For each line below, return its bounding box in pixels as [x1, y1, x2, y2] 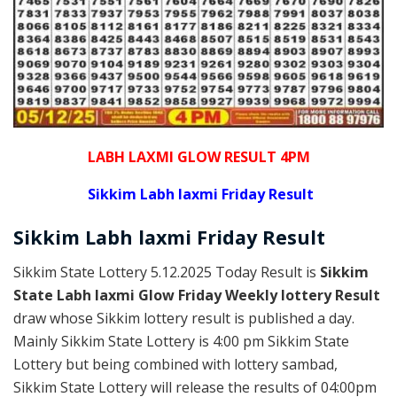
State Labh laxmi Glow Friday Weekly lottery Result [13, 285, 380, 306]
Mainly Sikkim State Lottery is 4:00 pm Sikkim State [13, 331, 349, 352]
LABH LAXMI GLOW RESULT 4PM [87, 146, 310, 167]
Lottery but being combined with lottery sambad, [13, 354, 338, 375]
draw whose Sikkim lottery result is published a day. [13, 308, 354, 329]
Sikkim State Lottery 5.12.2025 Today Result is [13, 262, 320, 283]
